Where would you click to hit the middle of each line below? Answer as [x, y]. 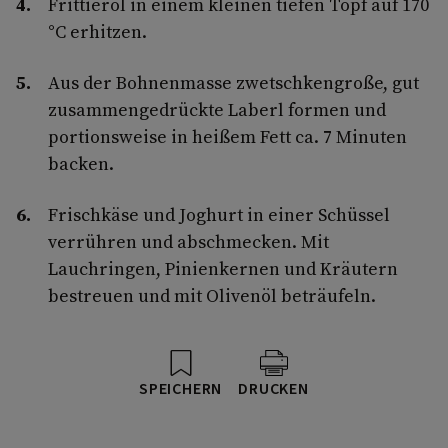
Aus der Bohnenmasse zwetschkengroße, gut [233, 82]
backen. [81, 163]
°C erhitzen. [97, 31]
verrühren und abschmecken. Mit [188, 241]
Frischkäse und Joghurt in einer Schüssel [219, 214]
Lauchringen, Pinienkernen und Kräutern [223, 268]
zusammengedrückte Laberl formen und [217, 109]
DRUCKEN [273, 388]
